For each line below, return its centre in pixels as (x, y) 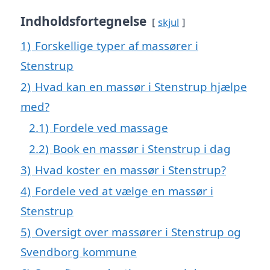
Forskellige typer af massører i (117, 45)
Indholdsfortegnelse (83, 21)
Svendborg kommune (79, 251)
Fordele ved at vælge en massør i (124, 190)
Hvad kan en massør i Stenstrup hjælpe (141, 86)
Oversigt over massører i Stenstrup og (138, 231)
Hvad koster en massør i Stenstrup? (130, 169)
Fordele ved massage (111, 127)
